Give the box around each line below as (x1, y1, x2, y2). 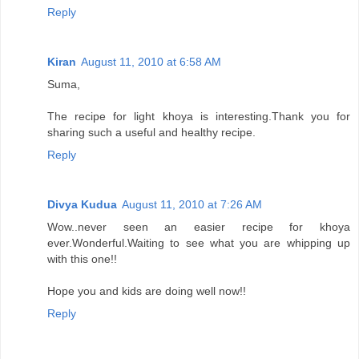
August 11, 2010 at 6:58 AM (81, 54, 221, 68)
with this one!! (47, 252, 117, 265)
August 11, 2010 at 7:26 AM (122, 197, 262, 211)
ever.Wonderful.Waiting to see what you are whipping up (47, 236, 350, 249)
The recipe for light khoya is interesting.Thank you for (47, 109, 350, 123)
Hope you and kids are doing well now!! (47, 284, 246, 297)
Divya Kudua (47, 197, 117, 211)
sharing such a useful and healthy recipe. (47, 125, 256, 139)
